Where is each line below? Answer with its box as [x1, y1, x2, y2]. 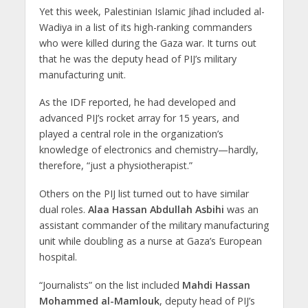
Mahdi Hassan [181, 278, 250, 292]
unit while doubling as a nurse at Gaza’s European [38, 234, 262, 248]
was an [223, 203, 258, 217]
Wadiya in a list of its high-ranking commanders [38, 20, 252, 34]
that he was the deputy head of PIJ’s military [38, 52, 236, 65]
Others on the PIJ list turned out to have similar [38, 187, 249, 201]
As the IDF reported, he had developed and [38, 96, 236, 109]
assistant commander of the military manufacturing [38, 219, 269, 232]
